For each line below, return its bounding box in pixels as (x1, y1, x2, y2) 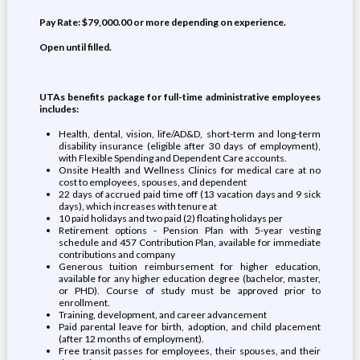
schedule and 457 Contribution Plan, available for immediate (58, 236, 321, 248)
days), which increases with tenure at (58, 200, 217, 212)
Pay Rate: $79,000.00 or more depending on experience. (39, 16, 286, 28)
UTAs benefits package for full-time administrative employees (39, 91, 321, 103)
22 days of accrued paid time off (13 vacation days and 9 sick (58, 188, 321, 200)
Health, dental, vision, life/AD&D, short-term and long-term (58, 128, 321, 140)
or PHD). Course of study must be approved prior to (58, 284, 321, 297)
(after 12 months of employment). (58, 333, 204, 345)
